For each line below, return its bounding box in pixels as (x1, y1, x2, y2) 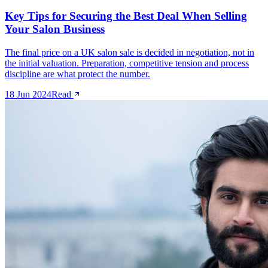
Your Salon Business (5, 23, 105, 36)
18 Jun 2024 (5, 89, 51, 99)
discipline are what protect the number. (5, 68, 150, 79)
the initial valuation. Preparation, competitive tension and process (5, 57, 249, 68)
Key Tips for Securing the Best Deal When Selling (5, 10, 247, 23)
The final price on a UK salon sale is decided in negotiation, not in (5, 47, 254, 57)
